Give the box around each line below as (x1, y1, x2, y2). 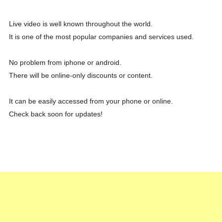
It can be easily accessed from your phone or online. (8, 97, 173, 106)
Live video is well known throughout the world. (8, 20, 153, 28)
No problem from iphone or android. (8, 58, 121, 67)
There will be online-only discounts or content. (8, 71, 153, 80)
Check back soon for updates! (8, 110, 103, 118)
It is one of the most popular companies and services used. (8, 33, 194, 41)
